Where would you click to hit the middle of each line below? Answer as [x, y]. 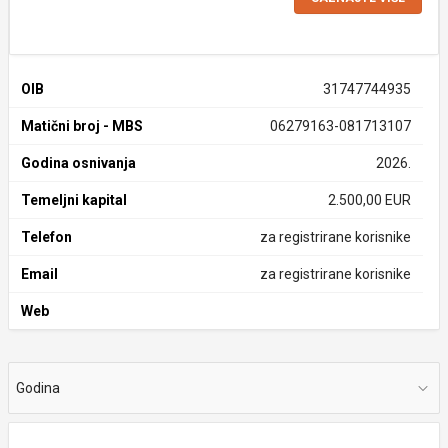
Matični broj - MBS [82, 126]
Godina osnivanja [78, 163]
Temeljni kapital [74, 200]
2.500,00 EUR [369, 200]
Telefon [46, 237]
